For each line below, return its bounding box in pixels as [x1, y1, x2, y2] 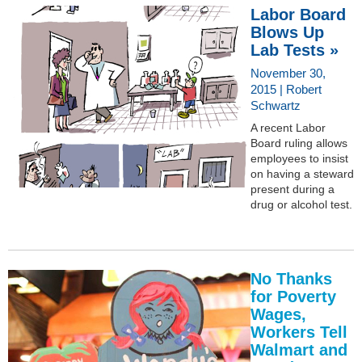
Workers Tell [250, 322, 347, 341]
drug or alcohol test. [250, 197, 352, 211]
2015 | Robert [250, 82, 322, 96]
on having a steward [250, 166, 354, 180]
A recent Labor [250, 120, 326, 134]
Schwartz [250, 98, 301, 112]
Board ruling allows [250, 136, 347, 149]
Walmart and [250, 340, 347, 359]
